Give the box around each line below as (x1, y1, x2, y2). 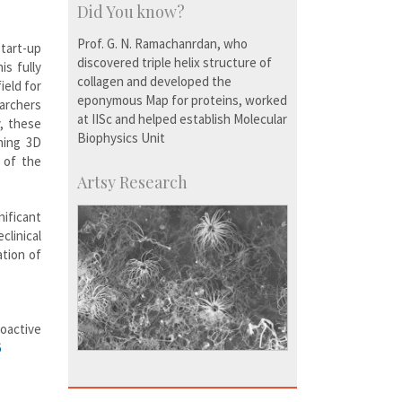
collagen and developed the (77, 73, 232, 91)
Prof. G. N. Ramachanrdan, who (77, 35, 248, 53)
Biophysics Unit (77, 129, 165, 147)
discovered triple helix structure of (77, 54, 272, 72)
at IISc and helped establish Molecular (77, 110, 287, 128)
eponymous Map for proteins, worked (77, 92, 287, 109)
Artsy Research (77, 171, 188, 194)
